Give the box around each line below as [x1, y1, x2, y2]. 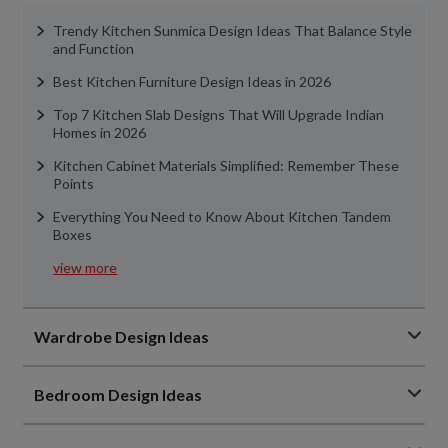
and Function [53, 40, 135, 57]
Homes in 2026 [53, 124, 147, 141]
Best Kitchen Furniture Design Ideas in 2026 [53, 73, 332, 90]
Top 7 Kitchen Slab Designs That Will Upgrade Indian [53, 106, 385, 123]
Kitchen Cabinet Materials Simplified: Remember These [53, 157, 400, 174]
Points [53, 175, 95, 192]
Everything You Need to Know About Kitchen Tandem [53, 208, 392, 225]
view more [53, 259, 118, 276]
